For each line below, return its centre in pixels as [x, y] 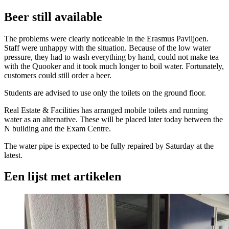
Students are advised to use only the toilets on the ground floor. [105, 93]
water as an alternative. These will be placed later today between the [113, 119]
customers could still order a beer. [58, 75]
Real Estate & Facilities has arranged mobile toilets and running [106, 110]
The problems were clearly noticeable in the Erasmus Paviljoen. [106, 38]
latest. [13, 155]
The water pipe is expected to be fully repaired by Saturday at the [109, 146]
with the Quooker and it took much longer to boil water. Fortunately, [114, 66]
